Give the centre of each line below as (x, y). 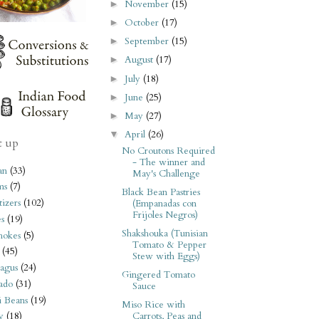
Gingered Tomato (158, 275)
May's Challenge (166, 173)
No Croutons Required (168, 151)
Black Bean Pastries (161, 192)
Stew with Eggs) (166, 256)
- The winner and (168, 162)
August (141, 60)
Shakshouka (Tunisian (164, 233)
